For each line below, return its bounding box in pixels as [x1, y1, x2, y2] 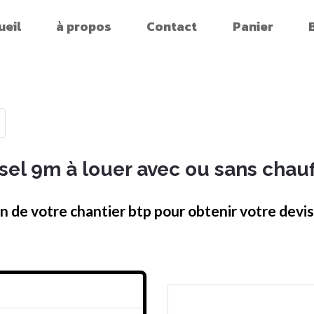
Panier [232, 17, 273, 36]
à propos [56, 17, 112, 36]
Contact [146, 17, 198, 36]
